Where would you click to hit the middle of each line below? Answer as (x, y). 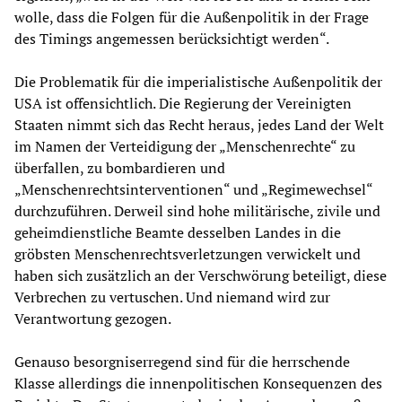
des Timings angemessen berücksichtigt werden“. (172, 38)
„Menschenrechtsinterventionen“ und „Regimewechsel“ (193, 189)
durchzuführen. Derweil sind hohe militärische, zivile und (197, 210)
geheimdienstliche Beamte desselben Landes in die (178, 232)
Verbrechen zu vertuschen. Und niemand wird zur (172, 297)
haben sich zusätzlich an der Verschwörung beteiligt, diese (201, 275)
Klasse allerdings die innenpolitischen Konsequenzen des (198, 383)
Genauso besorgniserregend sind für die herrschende (182, 361)
